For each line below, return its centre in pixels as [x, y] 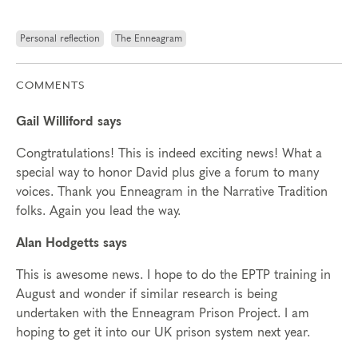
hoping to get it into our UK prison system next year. [163, 332]
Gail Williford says [69, 121]
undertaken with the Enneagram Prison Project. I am [163, 313]
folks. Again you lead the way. [98, 211]
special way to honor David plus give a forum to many [167, 173]
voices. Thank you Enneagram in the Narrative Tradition [172, 192]
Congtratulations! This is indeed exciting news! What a [169, 153]
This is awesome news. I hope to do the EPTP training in [173, 275]
